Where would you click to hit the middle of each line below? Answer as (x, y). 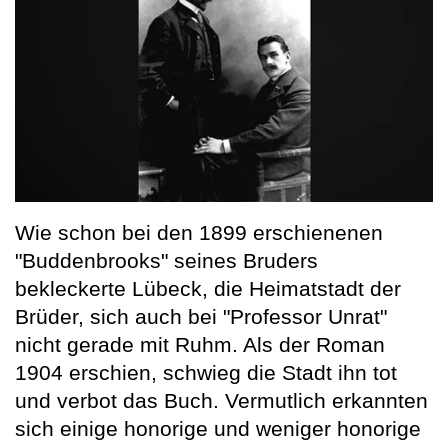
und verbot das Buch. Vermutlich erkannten (221, 400)
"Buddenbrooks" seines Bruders (166, 260)
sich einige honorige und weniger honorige (218, 428)
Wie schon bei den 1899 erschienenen (199, 232)
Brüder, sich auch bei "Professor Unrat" (201, 316)
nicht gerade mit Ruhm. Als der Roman (200, 344)
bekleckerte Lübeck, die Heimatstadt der (208, 288)
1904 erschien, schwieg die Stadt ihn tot (206, 372)
